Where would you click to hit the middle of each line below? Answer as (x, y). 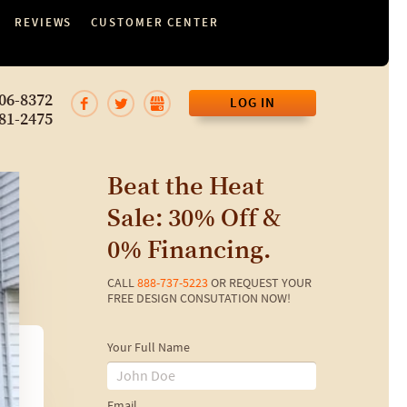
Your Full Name (149, 348)
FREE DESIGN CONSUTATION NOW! (199, 299)
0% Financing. (189, 251)
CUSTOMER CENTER (155, 22)
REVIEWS (44, 22)
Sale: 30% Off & (194, 219)
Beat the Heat (186, 187)
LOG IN (253, 103)
